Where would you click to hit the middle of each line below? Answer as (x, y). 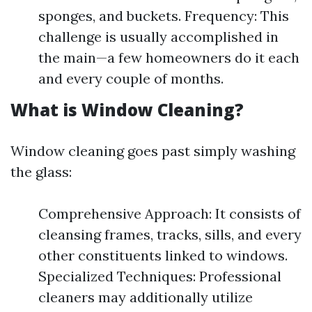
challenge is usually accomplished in (158, 37)
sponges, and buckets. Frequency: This (164, 16)
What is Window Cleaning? (127, 110)
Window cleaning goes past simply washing (153, 151)
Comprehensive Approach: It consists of (170, 213)
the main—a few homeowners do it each (169, 57)
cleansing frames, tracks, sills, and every (170, 234)
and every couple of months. (131, 78)
